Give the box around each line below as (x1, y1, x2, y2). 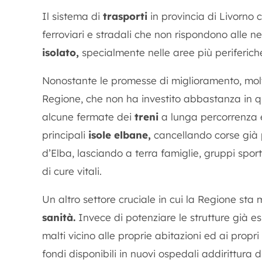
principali (42, 129, 88, 141)
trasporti (103, 10, 147, 22)
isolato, (42, 46, 79, 58)
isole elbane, (88, 129, 151, 141)
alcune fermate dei (42, 111, 135, 123)
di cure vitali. (42, 165, 102, 177)
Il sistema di (42, 10, 103, 22)
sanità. (42, 211, 75, 223)
